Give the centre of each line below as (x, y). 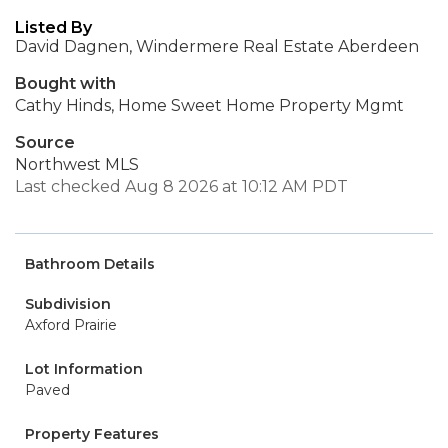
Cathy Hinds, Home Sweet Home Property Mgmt (209, 105)
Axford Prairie (71, 325)
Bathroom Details (90, 264)
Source (45, 142)
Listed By (53, 27)
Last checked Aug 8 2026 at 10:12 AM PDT (181, 186)
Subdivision (68, 304)
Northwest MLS (77, 164)
